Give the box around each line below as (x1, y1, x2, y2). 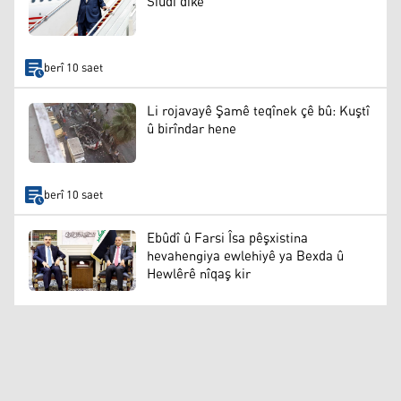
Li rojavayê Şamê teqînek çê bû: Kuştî (147, 98, 370, 125)
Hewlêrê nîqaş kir (147, 261, 251, 288)
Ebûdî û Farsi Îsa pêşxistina (147, 226, 308, 252)
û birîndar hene (147, 116, 236, 143)
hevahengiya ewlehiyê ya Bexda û (147, 243, 344, 270)
